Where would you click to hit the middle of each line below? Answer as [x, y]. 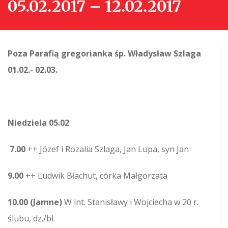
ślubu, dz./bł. [31, 219]
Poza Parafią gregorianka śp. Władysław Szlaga [104, 54]
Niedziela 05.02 [38, 123]
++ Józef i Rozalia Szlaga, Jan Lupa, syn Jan [108, 149]
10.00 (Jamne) [36, 202]
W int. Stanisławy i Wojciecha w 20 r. [131, 202]
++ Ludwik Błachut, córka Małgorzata [96, 176]
